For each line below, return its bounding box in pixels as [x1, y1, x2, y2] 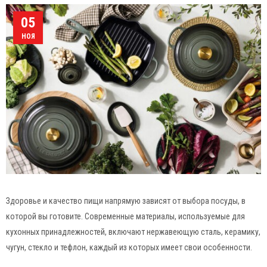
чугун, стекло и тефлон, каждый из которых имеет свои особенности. [6, 243, 252, 253]
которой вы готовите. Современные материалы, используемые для [6, 212, 245, 222]
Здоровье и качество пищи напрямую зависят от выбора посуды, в [6, 196, 246, 206]
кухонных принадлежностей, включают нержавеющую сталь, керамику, [6, 227, 260, 237]
